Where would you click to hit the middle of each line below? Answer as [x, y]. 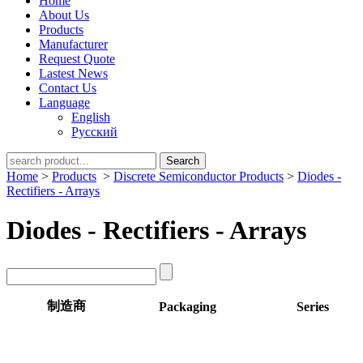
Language [64, 102]
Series [313, 306]
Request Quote [77, 59]
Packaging [187, 306]
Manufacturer [73, 44]
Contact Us [68, 88]
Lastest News [73, 73]
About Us [64, 15]
